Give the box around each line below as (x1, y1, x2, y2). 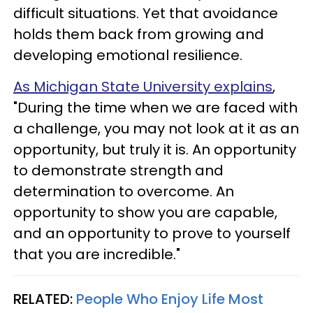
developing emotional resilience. (13, 45, 242, 65)
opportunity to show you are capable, (13, 202, 277, 222)
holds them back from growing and (13, 24, 264, 44)
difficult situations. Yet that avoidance (13, 3, 278, 23)
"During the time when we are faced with (13, 97, 298, 117)
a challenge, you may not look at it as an (13, 118, 299, 138)
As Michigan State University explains (13, 76, 272, 96)
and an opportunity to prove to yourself (13, 223, 291, 243)
